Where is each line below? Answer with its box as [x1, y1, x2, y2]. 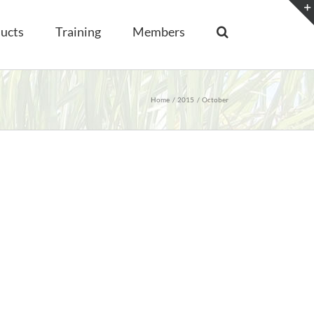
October [202, 95, 228, 104]
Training [55, 23, 101, 39]
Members [132, 23, 185, 39]
